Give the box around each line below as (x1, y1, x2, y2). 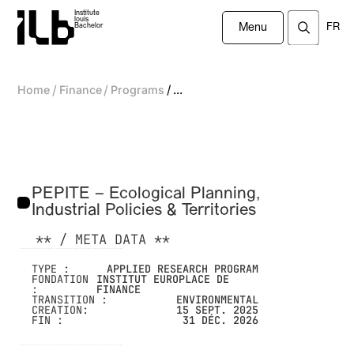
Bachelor (74, 22, 104, 30)
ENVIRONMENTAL (176, 292, 259, 307)
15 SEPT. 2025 (176, 303, 259, 318)
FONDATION (32, 272, 89, 287)
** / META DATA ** (35, 231, 170, 249)
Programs (111, 83, 165, 97)
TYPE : (32, 262, 70, 277)
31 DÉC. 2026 (183, 313, 259, 328)
